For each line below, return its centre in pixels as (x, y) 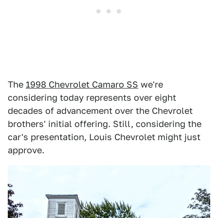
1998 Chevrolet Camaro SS (82, 85)
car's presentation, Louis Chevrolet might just (104, 137)
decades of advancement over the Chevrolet (100, 111)
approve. (26, 150)
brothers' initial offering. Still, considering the (105, 124)
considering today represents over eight (92, 98)
